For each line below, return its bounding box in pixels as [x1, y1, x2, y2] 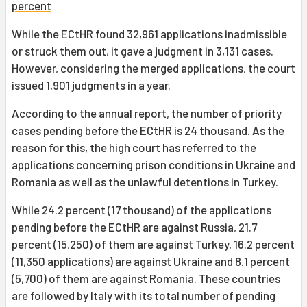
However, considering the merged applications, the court [12, 61, 295, 75]
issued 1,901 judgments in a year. [12, 78, 173, 93]
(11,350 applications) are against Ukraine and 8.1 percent [12, 254, 290, 269]
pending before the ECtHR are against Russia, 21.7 [12, 220, 257, 234]
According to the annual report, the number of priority [12, 106, 282, 121]
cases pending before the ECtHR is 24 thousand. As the [12, 123, 284, 138]
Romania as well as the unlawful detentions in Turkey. [12, 175, 278, 189]
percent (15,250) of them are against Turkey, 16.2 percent [12, 237, 295, 251]
